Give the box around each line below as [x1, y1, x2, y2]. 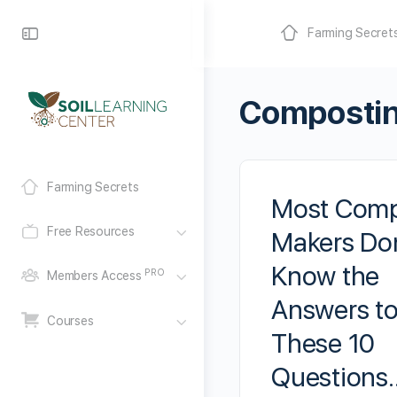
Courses [47, 313, 94, 328]
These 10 [271, 327, 376, 359]
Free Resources [47, 224, 135, 239]
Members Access [47, 269, 145, 284]
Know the [271, 260, 380, 292]
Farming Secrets [47, 180, 139, 195]
